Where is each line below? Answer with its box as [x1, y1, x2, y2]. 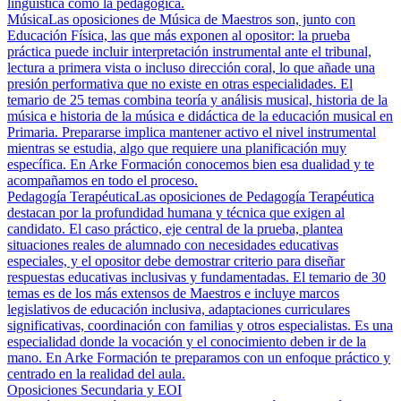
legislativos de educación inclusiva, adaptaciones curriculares [7, 302, 350, 317]
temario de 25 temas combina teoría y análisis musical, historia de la [7, 92, 388, 107]
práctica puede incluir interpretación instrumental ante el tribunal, [7, 44, 371, 59]
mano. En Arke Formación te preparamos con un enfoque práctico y [7, 350, 390, 365]
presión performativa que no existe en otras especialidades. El [7, 76, 353, 91]
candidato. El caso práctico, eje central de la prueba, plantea [7, 221, 343, 236]
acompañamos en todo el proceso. [7, 173, 198, 188]
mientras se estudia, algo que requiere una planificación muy [7, 141, 346, 156]
